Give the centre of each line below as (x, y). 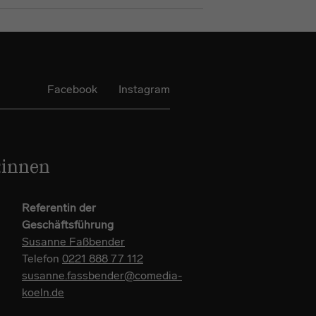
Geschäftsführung (68, 225)
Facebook (72, 89)
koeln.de (43, 292)
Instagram (144, 89)
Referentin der (59, 208)
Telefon (42, 259)
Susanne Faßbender (73, 242)
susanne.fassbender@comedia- (102, 275)
